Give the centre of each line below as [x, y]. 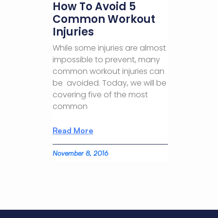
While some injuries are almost [109, 48]
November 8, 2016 [80, 153]
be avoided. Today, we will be [109, 83]
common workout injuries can [108, 71]
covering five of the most [100, 94]
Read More [73, 130]
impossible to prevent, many [106, 59]
